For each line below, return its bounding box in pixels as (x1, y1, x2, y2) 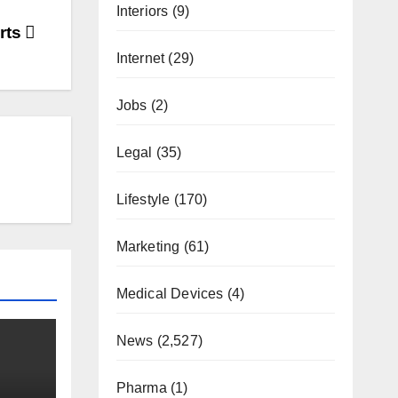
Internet (115, 50, 165, 66)
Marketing (115, 238, 180, 254)
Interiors (115, 3, 169, 19)
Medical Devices (115, 285, 224, 301)
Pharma (115, 379, 167, 395)
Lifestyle (115, 191, 171, 207)
